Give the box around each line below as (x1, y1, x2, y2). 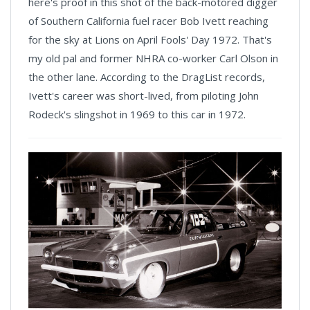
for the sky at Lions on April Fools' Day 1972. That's (28, 33, 272, 46)
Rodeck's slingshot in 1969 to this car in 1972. (28, 107, 246, 121)
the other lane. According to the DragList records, (28, 70, 265, 84)
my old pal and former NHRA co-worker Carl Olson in (28, 51, 278, 65)
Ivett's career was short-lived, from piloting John (28, 89, 259, 102)
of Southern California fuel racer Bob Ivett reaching (28, 14, 268, 28)
